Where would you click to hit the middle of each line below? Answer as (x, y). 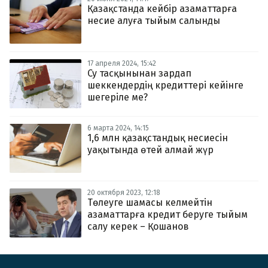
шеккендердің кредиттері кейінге (165, 85)
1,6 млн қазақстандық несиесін (158, 138)
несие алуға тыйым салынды (154, 21)
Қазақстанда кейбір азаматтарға (162, 9)
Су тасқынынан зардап (139, 73)
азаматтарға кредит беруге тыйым (167, 214)
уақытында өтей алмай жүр (150, 150)
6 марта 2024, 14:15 (118, 128)
